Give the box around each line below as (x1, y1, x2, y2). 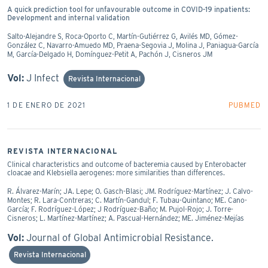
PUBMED (228, 100, 261, 109)
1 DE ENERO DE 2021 (7, 100, 86, 109)
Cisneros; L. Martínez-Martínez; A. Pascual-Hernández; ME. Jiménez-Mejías (7, 213, 244, 223)
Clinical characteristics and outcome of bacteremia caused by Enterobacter (7, 159, 246, 169)
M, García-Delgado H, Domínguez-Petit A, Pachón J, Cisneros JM (7, 49, 212, 59)
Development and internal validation (7, 13, 130, 22)
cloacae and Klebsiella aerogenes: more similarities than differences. (7, 167, 225, 177)
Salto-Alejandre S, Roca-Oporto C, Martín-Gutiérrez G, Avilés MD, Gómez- (7, 31, 238, 41)
